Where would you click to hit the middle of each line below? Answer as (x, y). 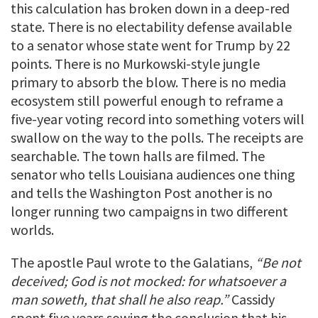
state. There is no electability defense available (151, 26)
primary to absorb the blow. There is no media (148, 82)
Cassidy (252, 299)
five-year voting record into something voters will (158, 119)
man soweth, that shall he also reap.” (120, 299)
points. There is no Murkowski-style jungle (135, 63)
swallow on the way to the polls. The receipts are (157, 137)
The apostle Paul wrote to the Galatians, (133, 262)
